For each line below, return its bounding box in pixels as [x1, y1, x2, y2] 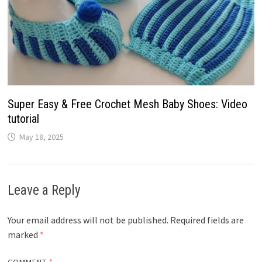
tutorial [7, 112, 39, 126]
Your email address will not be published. [7, 214, 168, 226]
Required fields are [170, 214, 244, 226]
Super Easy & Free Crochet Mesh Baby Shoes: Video [7, 97, 247, 112]
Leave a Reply [7, 182, 81, 199]
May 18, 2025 [19, 132, 64, 143]
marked [7, 229, 40, 241]
